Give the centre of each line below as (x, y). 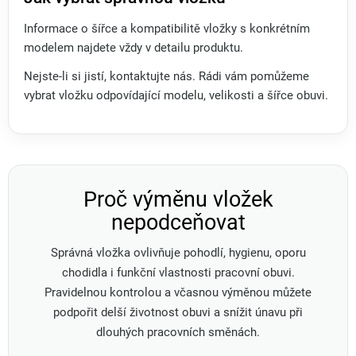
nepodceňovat (178, 223)
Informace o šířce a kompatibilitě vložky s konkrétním (167, 29)
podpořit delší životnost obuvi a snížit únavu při (178, 313)
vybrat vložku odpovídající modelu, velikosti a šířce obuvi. (176, 96)
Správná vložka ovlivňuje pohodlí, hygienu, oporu (178, 253)
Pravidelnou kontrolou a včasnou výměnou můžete (178, 293)
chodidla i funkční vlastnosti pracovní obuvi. (178, 273)
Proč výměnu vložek (178, 200)
